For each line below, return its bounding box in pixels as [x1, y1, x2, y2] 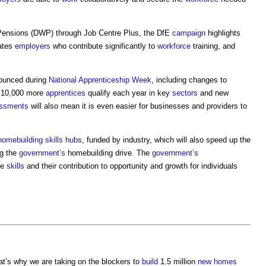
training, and [191, 41, 235, 50]
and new [198, 88, 229, 97]
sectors [172, 88, 198, 97]
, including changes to [151, 75, 227, 84]
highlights [205, 28, 240, 37]
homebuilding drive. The [65, 148, 152, 157]
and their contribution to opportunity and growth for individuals [24, 161, 237, 170]
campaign [172, 28, 205, 37]
